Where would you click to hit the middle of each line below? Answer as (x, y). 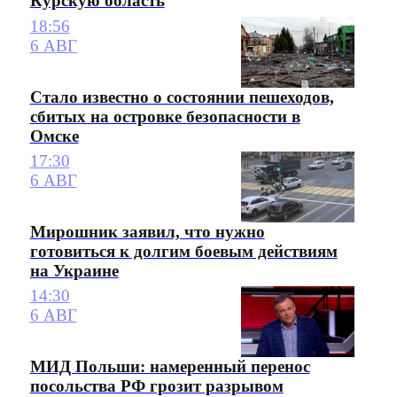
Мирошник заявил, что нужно (147, 232)
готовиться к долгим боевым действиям (183, 252)
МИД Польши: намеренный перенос (170, 367)
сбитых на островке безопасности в (165, 116)
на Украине (74, 271)
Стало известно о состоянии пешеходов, (182, 97)
